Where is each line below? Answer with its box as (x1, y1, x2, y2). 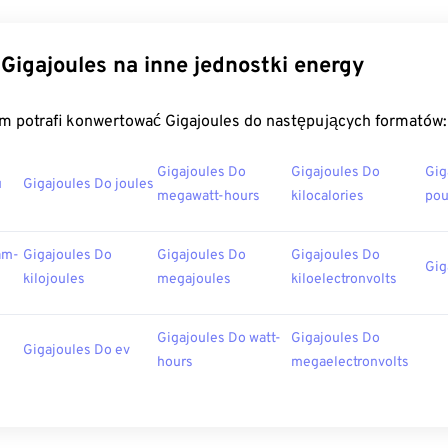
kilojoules (23, 271, 85, 288)
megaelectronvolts (291, 354, 409, 371)
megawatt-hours (157, 188, 260, 205)
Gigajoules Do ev (23, 342, 130, 359)
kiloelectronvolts (291, 271, 397, 288)
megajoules (157, 271, 231, 288)
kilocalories (291, 188, 364, 205)
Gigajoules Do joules (23, 176, 154, 193)
